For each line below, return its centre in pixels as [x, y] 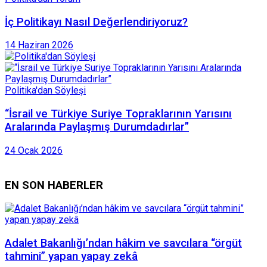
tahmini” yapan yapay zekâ [71, 257]
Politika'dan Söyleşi [45, 91]
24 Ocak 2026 [34, 150]
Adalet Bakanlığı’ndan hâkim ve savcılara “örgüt [123, 243]
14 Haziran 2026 [39, 45]
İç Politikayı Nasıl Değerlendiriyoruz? [96, 22]
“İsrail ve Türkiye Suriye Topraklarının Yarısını [118, 114]
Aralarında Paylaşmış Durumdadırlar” [97, 127]
